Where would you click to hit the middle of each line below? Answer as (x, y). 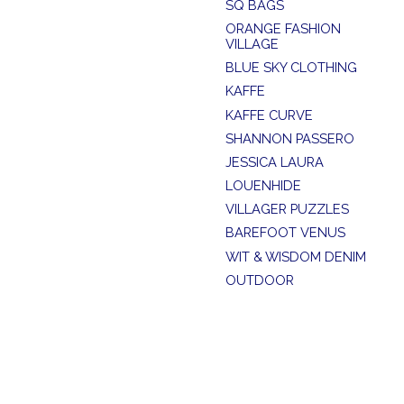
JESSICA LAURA (274, 161)
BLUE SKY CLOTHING (291, 68)
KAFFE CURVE (269, 115)
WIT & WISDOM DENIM (295, 256)
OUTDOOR (259, 280)
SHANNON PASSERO (289, 138)
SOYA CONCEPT (275, 327)
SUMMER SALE (271, 303)
